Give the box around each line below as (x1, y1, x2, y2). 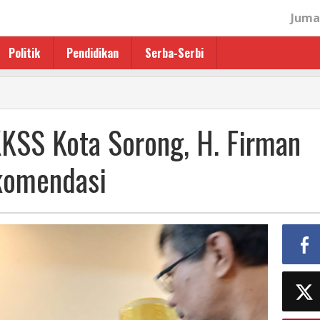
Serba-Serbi (145, 44, 204, 61)
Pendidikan (66, 44, 119, 61)
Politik (9, 44, 40, 61)
